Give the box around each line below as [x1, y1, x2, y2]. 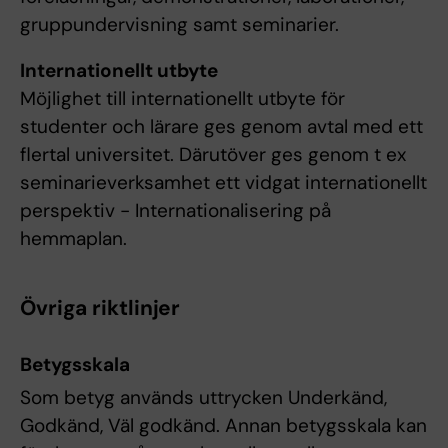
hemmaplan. [20, 226, 127, 252]
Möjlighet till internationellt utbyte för [20, 86, 345, 112]
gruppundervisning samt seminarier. [20, 12, 339, 38]
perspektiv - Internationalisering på [20, 198, 331, 224]
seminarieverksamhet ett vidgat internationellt [20, 170, 427, 196]
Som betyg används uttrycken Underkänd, [20, 384, 387, 410]
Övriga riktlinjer [20, 294, 181, 323]
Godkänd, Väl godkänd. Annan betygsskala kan [20, 412, 427, 438]
